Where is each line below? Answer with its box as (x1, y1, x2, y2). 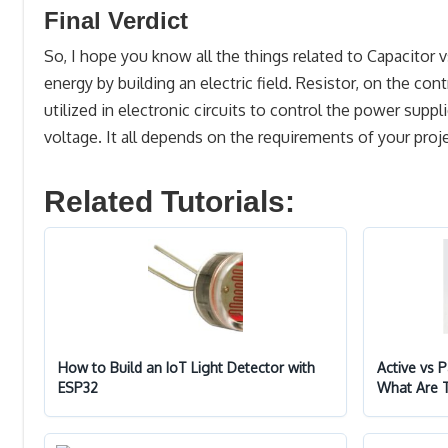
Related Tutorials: (44, 185, 295, 218)
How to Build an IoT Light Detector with (58, 358, 315, 376)
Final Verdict (44, 7, 188, 34)
